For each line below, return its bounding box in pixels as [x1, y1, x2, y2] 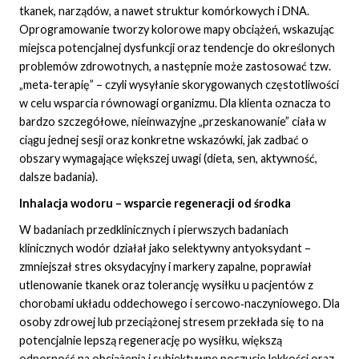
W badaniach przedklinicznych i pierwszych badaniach [19, 223, 288, 237]
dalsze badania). [19, 170, 98, 184]
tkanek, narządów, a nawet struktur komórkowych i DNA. [19, 4, 309, 18]
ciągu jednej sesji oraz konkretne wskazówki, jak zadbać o [19, 133, 309, 147]
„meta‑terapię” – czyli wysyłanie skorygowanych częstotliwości [19, 78, 339, 92]
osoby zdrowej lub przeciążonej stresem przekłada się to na [19, 315, 324, 329]
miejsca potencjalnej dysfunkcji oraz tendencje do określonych [19, 41, 335, 55]
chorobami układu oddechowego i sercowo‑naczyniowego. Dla [19, 296, 340, 311]
